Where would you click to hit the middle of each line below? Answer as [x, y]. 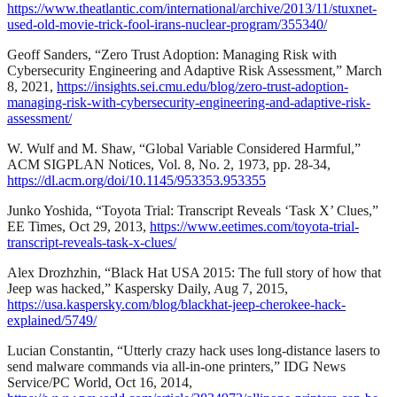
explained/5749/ [52, 320]
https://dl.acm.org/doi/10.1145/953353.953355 [136, 180]
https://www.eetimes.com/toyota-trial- [254, 226]
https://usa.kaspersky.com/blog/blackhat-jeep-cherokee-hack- [176, 304]
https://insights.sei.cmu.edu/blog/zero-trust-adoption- [202, 86]
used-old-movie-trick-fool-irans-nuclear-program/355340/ [167, 24]
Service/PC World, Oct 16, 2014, [100, 382]
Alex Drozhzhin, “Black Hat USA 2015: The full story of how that [194, 272]
